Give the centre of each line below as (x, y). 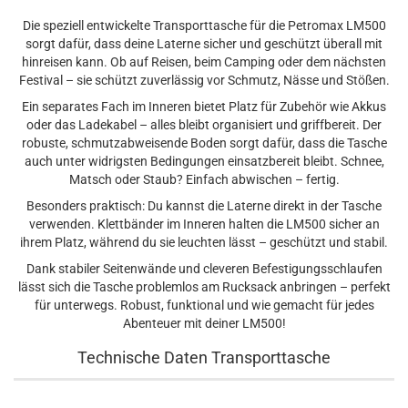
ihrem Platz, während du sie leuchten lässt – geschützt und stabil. (204, 242)
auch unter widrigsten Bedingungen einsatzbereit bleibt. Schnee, (204, 161)
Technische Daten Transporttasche (204, 357)
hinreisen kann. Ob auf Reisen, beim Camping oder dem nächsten (204, 62)
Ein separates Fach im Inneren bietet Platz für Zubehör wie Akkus (204, 107)
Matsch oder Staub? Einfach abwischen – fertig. (204, 179)
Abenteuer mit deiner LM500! (204, 323)
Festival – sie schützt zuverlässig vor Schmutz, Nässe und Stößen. (204, 80)
